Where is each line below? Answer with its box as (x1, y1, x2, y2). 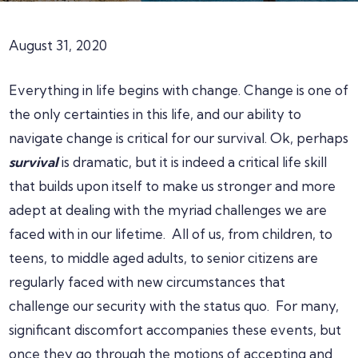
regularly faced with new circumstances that (9, 273, 286, 290)
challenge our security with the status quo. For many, (9, 297, 340, 314)
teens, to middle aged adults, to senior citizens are (9, 249, 319, 266)
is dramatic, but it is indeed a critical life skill (58, 153, 328, 170)
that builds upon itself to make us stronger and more (9, 177, 336, 194)
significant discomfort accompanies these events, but (9, 321, 342, 338)
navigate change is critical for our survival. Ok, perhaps (9, 129, 349, 146)
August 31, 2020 (9, 37, 108, 54)
